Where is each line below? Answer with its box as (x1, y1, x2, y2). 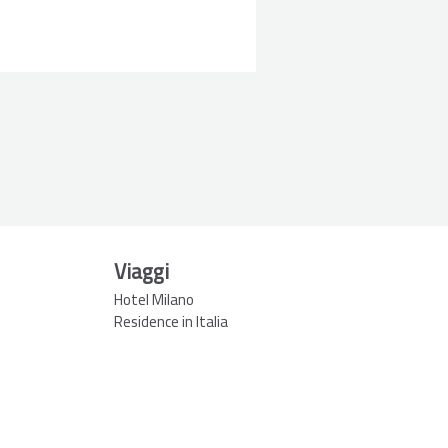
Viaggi (113, 251, 169, 291)
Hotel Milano (113, 284, 194, 314)
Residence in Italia (113, 306, 228, 336)
